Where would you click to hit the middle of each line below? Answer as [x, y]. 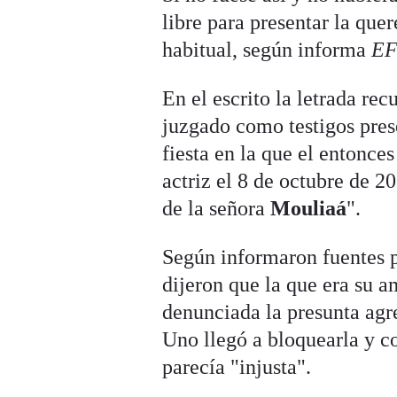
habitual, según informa [267, 50]
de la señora [217, 209]
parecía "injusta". [237, 367]
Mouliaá [309, 209]
